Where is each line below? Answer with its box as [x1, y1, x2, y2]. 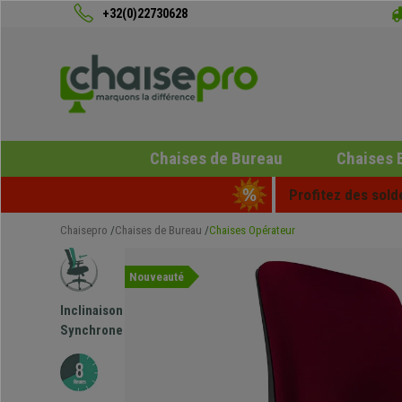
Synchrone [60, 322, 123, 339]
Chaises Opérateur [209, 223, 295, 237]
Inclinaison [60, 302, 123, 319]
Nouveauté [129, 270, 185, 284]
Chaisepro [60, 223, 108, 237]
